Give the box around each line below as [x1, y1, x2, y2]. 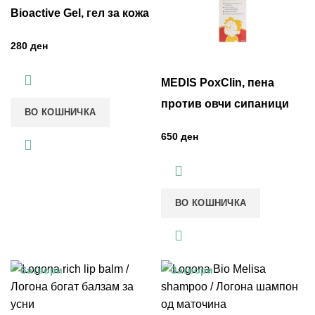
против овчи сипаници [161, 98, 289, 110]
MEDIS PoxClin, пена [161, 77, 274, 89]
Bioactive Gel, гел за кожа [11, 7, 149, 20]
